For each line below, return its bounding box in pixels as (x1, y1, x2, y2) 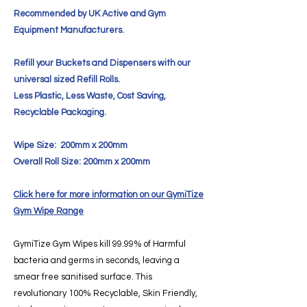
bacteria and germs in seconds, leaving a (14, 255, 180, 265)
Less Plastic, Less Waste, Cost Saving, (14, 90, 166, 101)
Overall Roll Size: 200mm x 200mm (14, 156, 150, 167)
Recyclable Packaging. (14, 107, 106, 117)
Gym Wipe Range (14, 206, 84, 216)
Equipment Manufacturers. (14, 25, 124, 35)
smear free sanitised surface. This (14, 271, 152, 282)
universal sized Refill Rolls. (14, 74, 120, 84)
